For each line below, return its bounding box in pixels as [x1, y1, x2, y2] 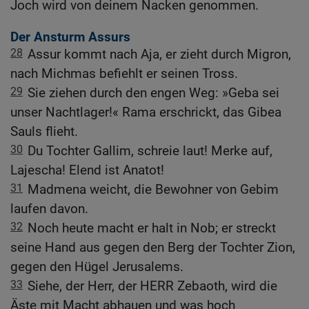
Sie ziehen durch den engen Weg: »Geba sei [28, 84, 279, 101]
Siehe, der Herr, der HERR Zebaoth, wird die [28, 277, 277, 294]
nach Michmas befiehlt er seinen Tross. [10, 65, 238, 81]
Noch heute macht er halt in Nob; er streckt [28, 219, 276, 236]
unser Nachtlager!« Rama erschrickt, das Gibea [10, 103, 281, 120]
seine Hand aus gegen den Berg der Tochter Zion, [10, 239, 295, 255]
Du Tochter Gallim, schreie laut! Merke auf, [28, 142, 272, 159]
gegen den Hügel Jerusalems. [10, 258, 183, 275]
